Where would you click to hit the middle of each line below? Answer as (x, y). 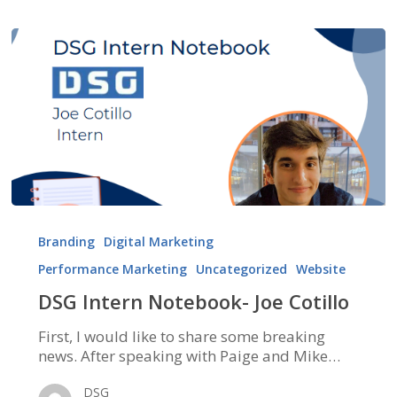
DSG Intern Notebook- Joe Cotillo (193, 302)
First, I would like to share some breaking (181, 337)
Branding (66, 242)
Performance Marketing (112, 269)
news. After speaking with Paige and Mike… (189, 356)
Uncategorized (241, 269)
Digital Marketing (158, 242)
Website (320, 269)
